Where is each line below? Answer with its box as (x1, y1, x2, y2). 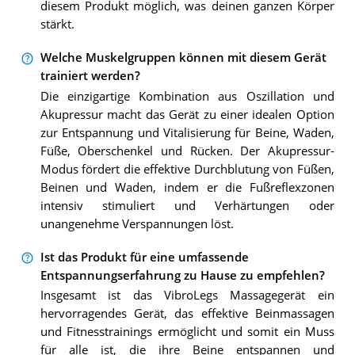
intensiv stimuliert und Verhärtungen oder (40, 197, 334, 213)
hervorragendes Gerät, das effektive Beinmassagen (40, 306, 334, 322)
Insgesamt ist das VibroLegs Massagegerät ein (40, 288, 334, 303)
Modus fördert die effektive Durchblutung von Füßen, (40, 161, 334, 177)
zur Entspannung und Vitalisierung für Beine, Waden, (40, 124, 334, 140)
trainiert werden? (40, 68, 140, 84)
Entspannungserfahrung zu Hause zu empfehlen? (40, 267, 325, 283)
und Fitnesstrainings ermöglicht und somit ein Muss (40, 324, 334, 340)
